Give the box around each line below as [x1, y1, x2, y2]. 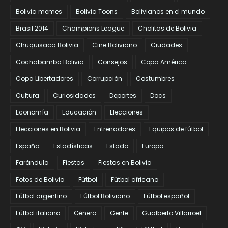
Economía [16, 108, 48, 117]
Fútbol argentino [16, 192, 67, 201]
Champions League [62, 24, 124, 33]
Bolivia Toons [76, 7, 118, 16]
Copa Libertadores [16, 74, 73, 83]
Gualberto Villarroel [142, 209, 201, 218]
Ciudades [151, 41, 182, 50]
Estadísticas [53, 141, 93, 151]
